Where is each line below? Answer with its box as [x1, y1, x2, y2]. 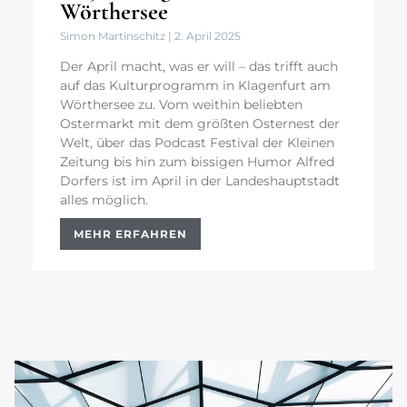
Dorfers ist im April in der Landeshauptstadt [60, 173, 340, 190]
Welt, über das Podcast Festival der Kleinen [60, 134, 334, 152]
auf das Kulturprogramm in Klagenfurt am [60, 77, 331, 94]
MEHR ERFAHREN [74, 227, 187, 242]
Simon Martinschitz [60, 29, 168, 44]
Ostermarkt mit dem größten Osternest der [60, 115, 340, 133]
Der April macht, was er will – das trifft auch [60, 58, 338, 75]
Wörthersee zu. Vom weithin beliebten [60, 96, 303, 114]
